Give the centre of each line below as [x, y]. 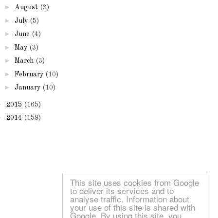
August [26, 8]
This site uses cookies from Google [135, 182]
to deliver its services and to [122, 191]
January [27, 88]
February [29, 74]
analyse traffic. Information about [130, 199]
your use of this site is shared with [133, 207]
